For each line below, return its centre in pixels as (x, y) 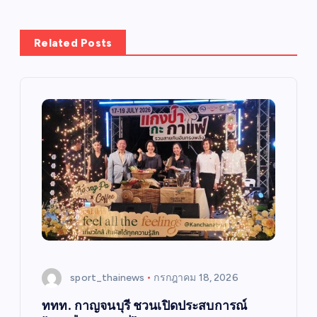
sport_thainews (108, 277)
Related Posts (73, 44)
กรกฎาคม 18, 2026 (196, 277)
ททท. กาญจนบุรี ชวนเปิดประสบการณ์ (145, 306)
